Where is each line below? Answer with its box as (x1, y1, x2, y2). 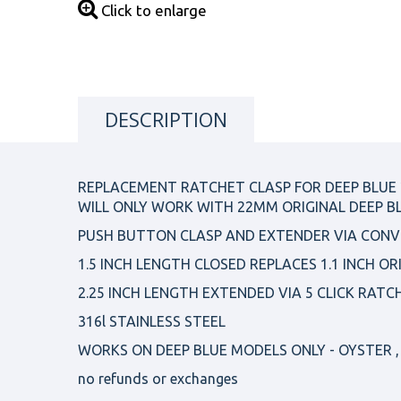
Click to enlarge (98, 2, 207, 19)
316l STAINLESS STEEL (78, 313, 226, 329)
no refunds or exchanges (78, 371, 238, 387)
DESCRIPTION (105, 106, 227, 132)
